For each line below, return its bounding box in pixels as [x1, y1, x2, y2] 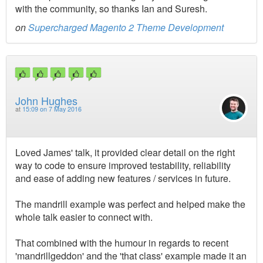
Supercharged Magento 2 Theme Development [28, 21, 224, 35]
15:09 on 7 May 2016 [22, 104, 82, 113]
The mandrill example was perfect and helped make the [15, 197, 245, 211]
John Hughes [15, 92, 77, 108]
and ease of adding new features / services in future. [15, 171, 231, 185]
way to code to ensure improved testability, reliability [15, 158, 231, 172]
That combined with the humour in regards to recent [15, 235, 228, 249]
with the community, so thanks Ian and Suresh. [15, 2, 207, 16]
